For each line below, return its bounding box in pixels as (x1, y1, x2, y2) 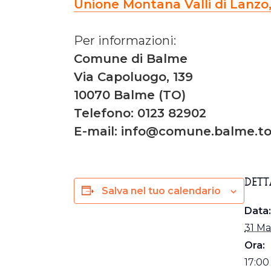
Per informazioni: (74, 33, 176, 48)
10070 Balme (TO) (74, 87, 186, 102)
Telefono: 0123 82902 (74, 105, 206, 120)
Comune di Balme (74, 51, 188, 66)
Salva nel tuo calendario (102, 184, 221, 197)
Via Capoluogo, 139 (74, 69, 193, 84)
